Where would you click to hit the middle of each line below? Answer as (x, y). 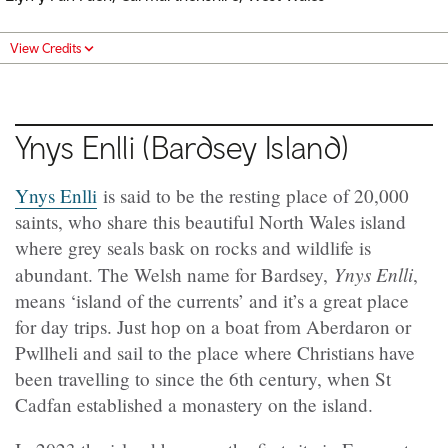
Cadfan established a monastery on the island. (194, 404)
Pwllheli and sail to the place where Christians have (215, 352)
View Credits (45, 47)
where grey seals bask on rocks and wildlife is (193, 247)
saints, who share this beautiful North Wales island (210, 221)
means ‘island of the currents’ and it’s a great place (212, 300)
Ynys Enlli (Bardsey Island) (182, 146)
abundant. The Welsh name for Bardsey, (174, 274)
